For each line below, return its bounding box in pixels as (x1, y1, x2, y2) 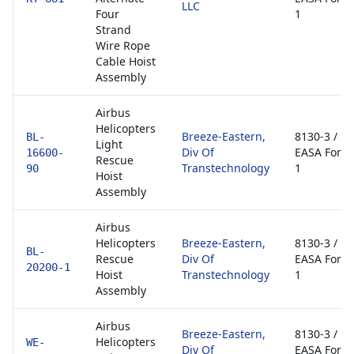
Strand (96, 22, 131, 37)
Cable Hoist (96, 54, 156, 69)
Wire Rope (96, 38, 150, 53)
